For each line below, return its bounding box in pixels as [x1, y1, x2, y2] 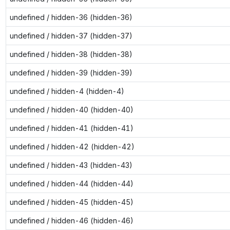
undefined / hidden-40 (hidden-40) [9, 105, 133, 114]
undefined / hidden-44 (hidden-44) [9, 179, 133, 188]
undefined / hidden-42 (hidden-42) [9, 142, 135, 151]
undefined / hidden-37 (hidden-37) [9, 31, 132, 40]
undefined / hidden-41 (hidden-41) [9, 123, 133, 132]
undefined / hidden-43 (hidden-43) [9, 160, 132, 169]
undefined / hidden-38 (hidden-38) [9, 49, 132, 59]
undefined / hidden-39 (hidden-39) [9, 68, 132, 77]
